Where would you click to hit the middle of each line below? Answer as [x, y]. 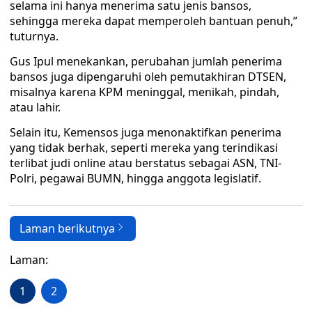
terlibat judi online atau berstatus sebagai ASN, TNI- [146, 163]
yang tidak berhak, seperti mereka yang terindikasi [144, 148]
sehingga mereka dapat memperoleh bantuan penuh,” [154, 21]
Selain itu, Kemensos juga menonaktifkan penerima [146, 132]
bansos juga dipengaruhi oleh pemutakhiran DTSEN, [148, 77]
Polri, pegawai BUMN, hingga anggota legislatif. [135, 178]
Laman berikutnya [67, 228]
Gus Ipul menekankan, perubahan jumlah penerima [146, 61]
